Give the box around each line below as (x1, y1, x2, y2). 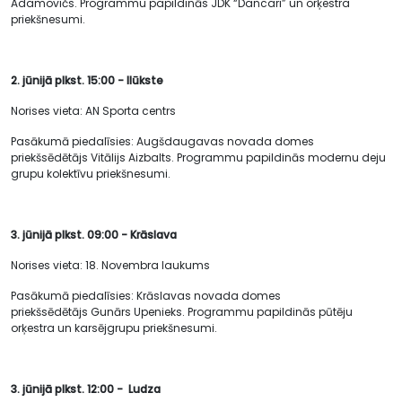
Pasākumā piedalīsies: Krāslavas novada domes (11, 288, 281, 303)
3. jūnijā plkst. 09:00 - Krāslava (11, 227, 177, 242)
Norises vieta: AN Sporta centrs (11, 103, 176, 118)
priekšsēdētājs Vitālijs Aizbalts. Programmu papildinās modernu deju (11, 150, 386, 165)
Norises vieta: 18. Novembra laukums (11, 258, 210, 273)
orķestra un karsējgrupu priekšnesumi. (11, 320, 217, 336)
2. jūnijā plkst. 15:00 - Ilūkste (11, 73, 163, 88)
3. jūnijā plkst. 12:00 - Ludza (11, 381, 161, 397)
